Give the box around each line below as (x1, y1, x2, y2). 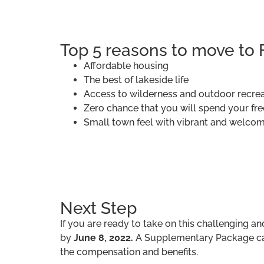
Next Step (60, 198, 137, 218)
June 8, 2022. (74, 232, 136, 243)
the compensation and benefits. (60, 246, 198, 258)
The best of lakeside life (84, 74, 189, 85)
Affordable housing (84, 60, 169, 71)
